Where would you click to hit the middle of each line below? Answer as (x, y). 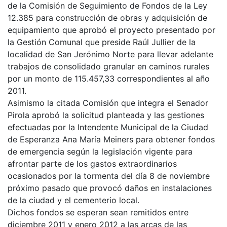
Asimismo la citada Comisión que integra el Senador (108, 103)
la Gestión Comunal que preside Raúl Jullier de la (102, 42)
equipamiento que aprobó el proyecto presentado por (111, 30)
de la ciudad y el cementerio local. (73, 200)
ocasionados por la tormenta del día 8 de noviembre (109, 176)
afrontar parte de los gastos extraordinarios (92, 163)
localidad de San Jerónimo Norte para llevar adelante (110, 54)
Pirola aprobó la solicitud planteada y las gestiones (106, 115)
